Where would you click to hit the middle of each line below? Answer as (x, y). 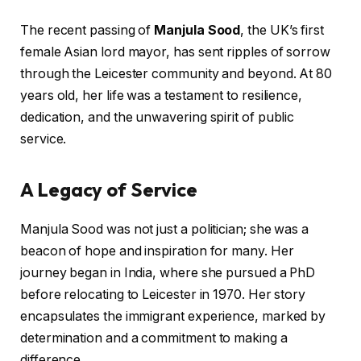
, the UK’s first (282, 30)
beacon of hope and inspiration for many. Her (157, 251)
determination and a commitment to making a (154, 338)
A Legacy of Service (109, 190)
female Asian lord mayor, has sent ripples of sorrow (175, 52)
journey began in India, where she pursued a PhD (168, 272)
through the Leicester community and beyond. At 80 (176, 73)
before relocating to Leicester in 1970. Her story (163, 294)
